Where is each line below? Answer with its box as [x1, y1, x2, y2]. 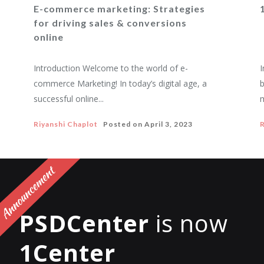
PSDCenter [19, 207, 149, 239]
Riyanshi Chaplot [34, 120, 98, 128]
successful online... [34, 93, 104, 104]
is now [149, 207, 228, 239]
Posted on [98, 120, 145, 128]
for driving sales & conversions [34, 17, 187, 28]
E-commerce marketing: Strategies [34, 3, 206, 14]
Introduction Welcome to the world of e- [34, 62, 189, 74]
